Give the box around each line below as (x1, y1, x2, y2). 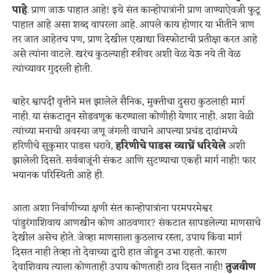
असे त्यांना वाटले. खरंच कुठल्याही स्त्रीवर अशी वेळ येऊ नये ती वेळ (12, 46, 240, 63)
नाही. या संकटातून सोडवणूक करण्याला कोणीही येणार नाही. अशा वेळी (12, 108, 254, 125)
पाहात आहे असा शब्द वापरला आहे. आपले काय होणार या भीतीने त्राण (12, 17, 254, 34)
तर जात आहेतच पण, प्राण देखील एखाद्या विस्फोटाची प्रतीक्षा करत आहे (12, 31, 257, 48)
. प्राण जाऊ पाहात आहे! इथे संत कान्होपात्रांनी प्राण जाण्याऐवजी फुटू (27, 2, 261, 19)
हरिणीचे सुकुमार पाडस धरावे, (12, 138, 116, 155)
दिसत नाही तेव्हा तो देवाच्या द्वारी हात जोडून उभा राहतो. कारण (12, 244, 227, 261)
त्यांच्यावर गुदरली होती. (12, 61, 92, 78)
